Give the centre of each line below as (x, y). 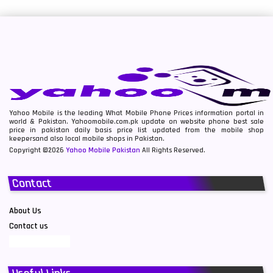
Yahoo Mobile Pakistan (103, 150)
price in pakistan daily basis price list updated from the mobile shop (136, 130)
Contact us (29, 226)
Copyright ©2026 (37, 150)
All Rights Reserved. (173, 150)
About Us (25, 211)
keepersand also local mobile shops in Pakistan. (87, 138)
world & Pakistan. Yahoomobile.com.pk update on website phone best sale (136, 121)
